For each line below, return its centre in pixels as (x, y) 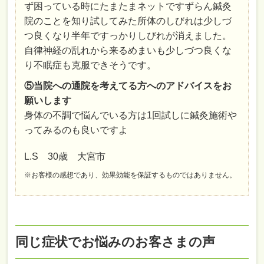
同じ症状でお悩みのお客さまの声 (115, 242)
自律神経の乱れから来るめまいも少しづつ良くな (128, 51)
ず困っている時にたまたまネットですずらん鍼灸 (128, 6)
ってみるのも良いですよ (76, 130)
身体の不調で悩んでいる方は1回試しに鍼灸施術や (131, 115)
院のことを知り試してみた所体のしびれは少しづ (128, 21)
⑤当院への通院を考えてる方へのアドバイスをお (128, 86)
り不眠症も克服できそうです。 (90, 65)
